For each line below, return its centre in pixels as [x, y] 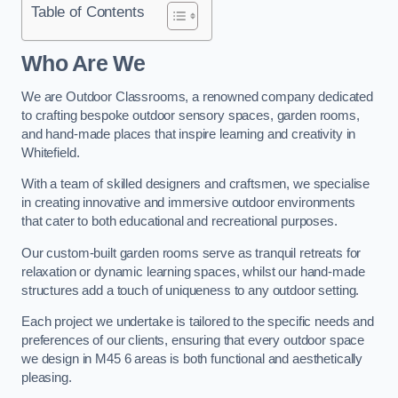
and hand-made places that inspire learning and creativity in [189, 134]
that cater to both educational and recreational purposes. [179, 222]
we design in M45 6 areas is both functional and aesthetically [192, 359]
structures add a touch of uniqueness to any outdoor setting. [191, 290]
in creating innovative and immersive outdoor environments [188, 203]
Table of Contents [88, 11]
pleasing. [47, 378]
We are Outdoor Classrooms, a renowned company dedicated [198, 96]
